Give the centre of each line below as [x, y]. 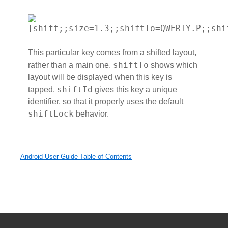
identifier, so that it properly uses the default [106, 102]
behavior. [91, 114]
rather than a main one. [70, 65]
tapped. [42, 90]
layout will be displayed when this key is [100, 77]
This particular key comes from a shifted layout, [112, 53]
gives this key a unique [135, 90]
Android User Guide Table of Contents [76, 157]
